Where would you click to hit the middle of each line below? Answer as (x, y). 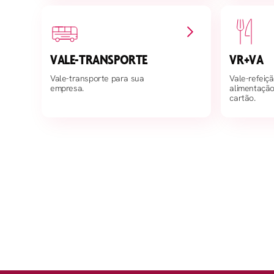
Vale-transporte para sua (97, 78)
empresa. (67, 88)
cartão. (243, 98)
